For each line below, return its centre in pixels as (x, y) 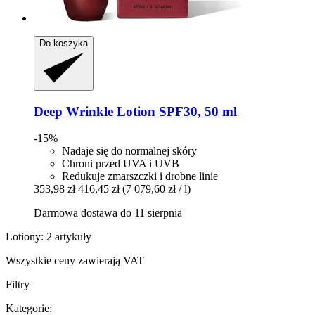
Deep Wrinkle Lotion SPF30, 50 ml (135, 111)
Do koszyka (64, 44)
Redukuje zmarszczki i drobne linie (140, 176)
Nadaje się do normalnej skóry (129, 151)
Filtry (18, 285)
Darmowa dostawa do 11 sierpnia (108, 213)
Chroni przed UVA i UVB (121, 164)
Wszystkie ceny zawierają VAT (75, 261)
